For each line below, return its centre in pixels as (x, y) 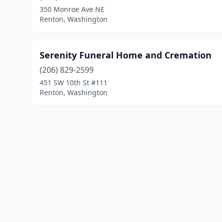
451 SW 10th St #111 (74, 83)
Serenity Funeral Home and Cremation (126, 55)
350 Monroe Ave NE (72, 9)
